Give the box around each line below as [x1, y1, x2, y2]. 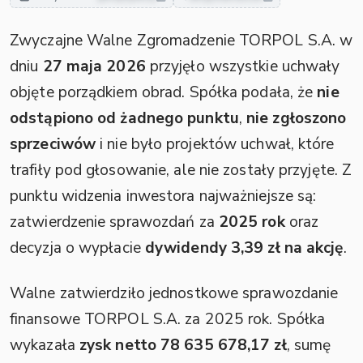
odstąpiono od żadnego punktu [10, 108, 239, 129]
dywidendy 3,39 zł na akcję [144, 237, 344, 258]
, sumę [286, 335, 331, 356]
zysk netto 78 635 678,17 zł [79, 335, 287, 356]
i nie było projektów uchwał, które [96, 134, 335, 155]
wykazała [10, 335, 79, 356]
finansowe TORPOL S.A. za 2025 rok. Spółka [10, 309, 326, 330]
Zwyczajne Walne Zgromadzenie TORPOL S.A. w [10, 30, 353, 51]
